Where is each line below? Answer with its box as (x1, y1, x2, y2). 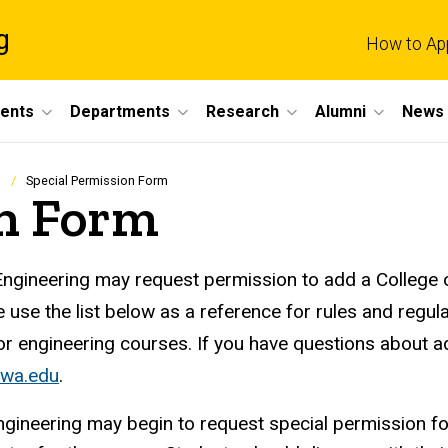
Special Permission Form (26, 173, 168, 189)
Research (206, 101, 279, 121)
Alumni (315, 101, 366, 121)
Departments (70, 101, 170, 121)
